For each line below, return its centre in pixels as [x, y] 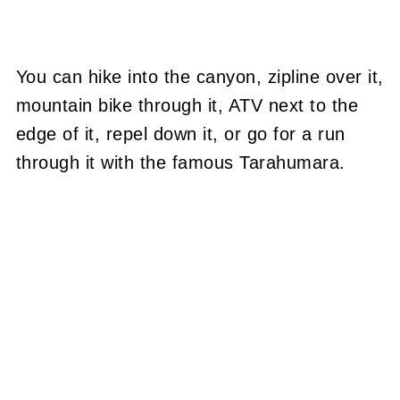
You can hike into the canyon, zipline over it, [200, 77]
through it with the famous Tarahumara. [180, 162]
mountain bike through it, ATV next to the [187, 105]
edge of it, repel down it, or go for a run [180, 134]
